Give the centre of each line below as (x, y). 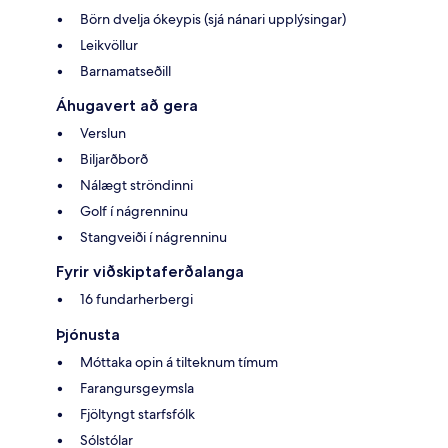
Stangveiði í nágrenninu (153, 237)
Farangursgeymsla (137, 388)
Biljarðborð (114, 159)
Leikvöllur (109, 45)
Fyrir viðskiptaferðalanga (150, 272)
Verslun (103, 133)
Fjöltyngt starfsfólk (137, 414)
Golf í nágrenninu (134, 211)
